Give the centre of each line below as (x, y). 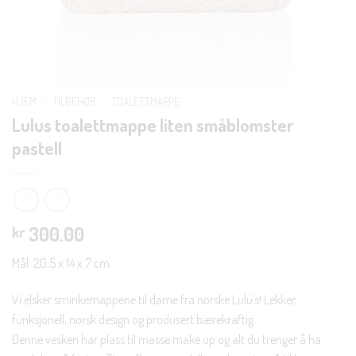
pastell (37, 147)
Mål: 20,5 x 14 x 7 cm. (62, 263)
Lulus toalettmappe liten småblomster (153, 124)
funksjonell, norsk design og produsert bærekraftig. (134, 320)
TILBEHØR (74, 101)
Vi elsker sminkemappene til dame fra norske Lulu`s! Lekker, (155, 300)
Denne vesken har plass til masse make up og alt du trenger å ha (166, 340)
